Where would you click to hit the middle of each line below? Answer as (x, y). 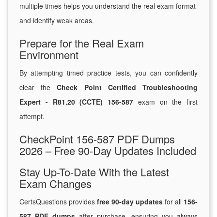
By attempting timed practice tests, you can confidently (108, 73)
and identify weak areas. (57, 21)
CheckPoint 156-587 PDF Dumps (97, 139)
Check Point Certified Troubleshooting (127, 87)
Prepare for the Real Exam (82, 43)
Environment (49, 55)
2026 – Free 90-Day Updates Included (108, 151)
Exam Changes (55, 184)
